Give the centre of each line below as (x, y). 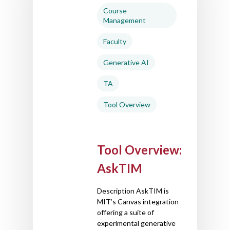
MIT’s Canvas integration (138, 201)
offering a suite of (126, 212)
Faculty (115, 41)
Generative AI (126, 62)
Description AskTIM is (133, 190)
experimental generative (136, 223)
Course (115, 10)
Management (124, 20)
